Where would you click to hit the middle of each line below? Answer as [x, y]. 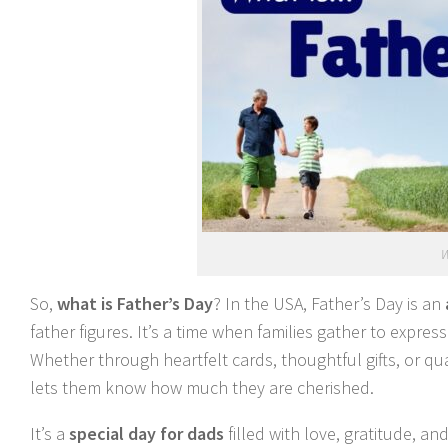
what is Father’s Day [133, 303]
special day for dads [146, 433]
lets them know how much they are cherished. [202, 387]
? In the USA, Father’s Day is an [329, 303]
